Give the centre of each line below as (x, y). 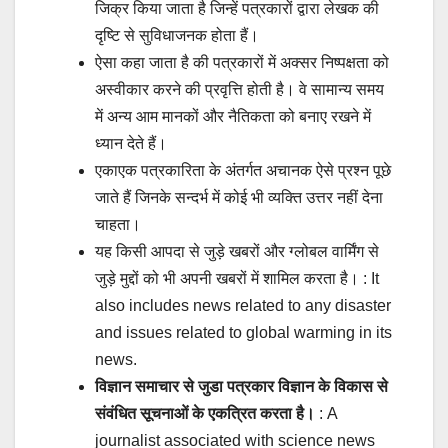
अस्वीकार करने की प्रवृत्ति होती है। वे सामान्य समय (239, 89)
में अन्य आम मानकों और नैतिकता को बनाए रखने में (233, 116)
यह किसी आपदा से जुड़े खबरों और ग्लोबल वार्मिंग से (237, 251)
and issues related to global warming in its (243, 332)
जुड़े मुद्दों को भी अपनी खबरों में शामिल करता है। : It (237, 278)
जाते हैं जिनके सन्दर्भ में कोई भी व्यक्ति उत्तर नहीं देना (239, 197)
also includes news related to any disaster (243, 305)
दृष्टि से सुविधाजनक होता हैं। (177, 35)
